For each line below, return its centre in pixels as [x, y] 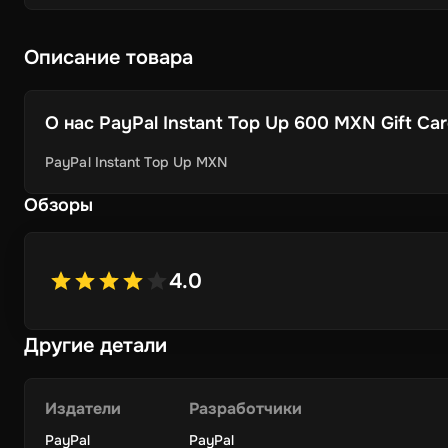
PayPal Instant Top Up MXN [136, 162]
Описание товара [108, 57]
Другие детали [95, 345]
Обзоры [58, 205]
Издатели [83, 408]
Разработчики [245, 408]
